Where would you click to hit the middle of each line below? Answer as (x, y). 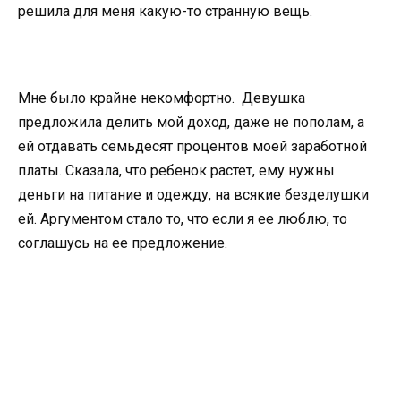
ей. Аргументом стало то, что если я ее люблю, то (183, 218)
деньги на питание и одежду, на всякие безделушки (193, 194)
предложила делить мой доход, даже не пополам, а (191, 122)
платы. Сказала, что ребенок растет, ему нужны (176, 170)
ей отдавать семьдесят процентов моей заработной (192, 146)
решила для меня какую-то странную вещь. (165, 11)
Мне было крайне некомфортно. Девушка (162, 98)
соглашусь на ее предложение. (123, 243)
